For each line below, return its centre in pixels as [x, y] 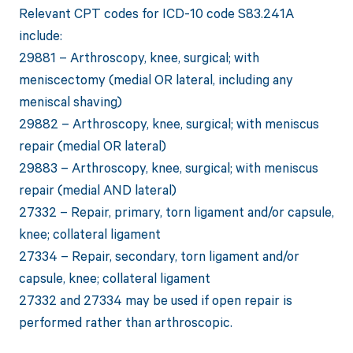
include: [40, 35]
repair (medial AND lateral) [97, 190]
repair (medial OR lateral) [92, 146]
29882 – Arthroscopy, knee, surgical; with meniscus [169, 124]
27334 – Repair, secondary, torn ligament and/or [159, 256]
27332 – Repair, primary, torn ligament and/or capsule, [176, 212]
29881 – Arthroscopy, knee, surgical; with [139, 58]
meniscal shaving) [70, 102]
